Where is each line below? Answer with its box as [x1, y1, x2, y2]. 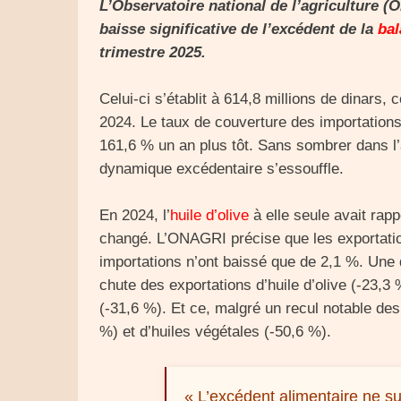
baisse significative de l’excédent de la [99, 21, 378, 38]
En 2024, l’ [99, 207, 170, 224]
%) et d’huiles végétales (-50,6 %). [99, 323, 331, 340]
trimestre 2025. [99, 44, 206, 61]
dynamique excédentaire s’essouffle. [99, 160, 344, 177]
